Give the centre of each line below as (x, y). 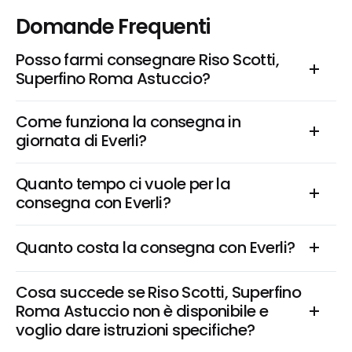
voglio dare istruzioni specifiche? (136, 330)
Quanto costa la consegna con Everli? (156, 247)
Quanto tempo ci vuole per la (123, 184)
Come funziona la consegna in (128, 122)
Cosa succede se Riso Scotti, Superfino (159, 292)
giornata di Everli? (81, 141)
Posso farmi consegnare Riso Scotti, (147, 60)
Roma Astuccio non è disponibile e (142, 311)
